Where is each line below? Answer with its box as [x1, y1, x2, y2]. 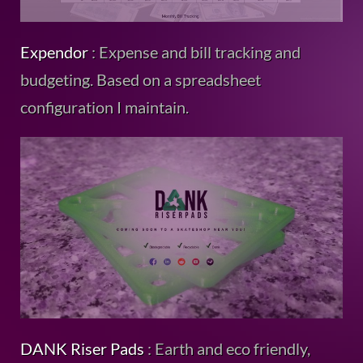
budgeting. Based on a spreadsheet [20, 70, 261, 90]
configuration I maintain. [20, 97, 189, 117]
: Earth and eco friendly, [144, 339, 310, 359]
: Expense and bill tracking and [88, 42, 301, 62]
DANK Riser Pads [20, 339, 144, 359]
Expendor [20, 42, 88, 62]
